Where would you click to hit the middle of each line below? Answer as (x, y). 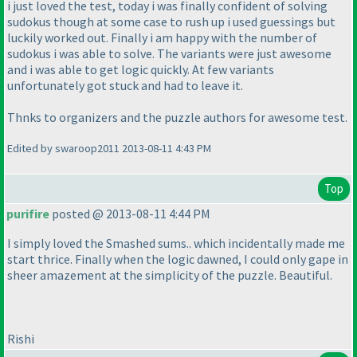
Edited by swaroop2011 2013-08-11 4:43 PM (109, 149)
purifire (28, 214)
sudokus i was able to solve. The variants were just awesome (169, 54)
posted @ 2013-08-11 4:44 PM (130, 214)
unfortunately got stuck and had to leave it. (125, 86)
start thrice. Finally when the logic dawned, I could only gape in (178, 259)
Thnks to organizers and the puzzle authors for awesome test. (177, 118)
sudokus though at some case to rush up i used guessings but (171, 22)
